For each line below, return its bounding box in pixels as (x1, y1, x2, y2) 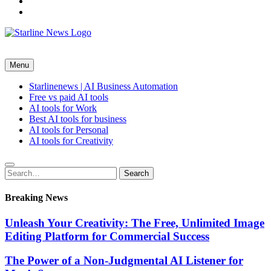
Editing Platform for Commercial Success (5, 229, 209, 243)
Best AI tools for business (29, 114, 126, 124)
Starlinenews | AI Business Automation (29, 81, 178, 91)
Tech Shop (5, 48, 46, 58)
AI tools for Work (29, 103, 97, 113)
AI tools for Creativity (29, 135, 113, 146)
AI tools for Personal (29, 125, 108, 135)
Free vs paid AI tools (29, 92, 108, 102)
